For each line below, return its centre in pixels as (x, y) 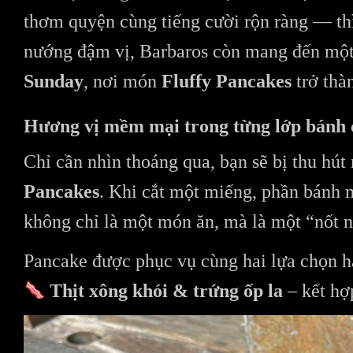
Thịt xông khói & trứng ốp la (167, 291)
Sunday (54, 82)
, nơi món (123, 82)
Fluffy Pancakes (227, 82)
